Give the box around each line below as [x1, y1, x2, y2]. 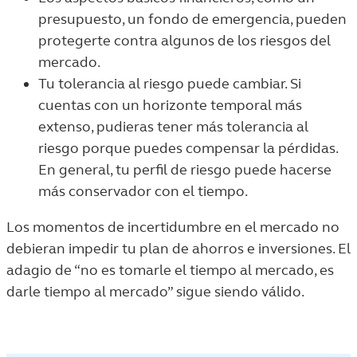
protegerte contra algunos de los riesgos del [38, 32, 331, 49]
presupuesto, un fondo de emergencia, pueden [38, 10, 347, 28]
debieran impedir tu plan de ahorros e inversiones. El [6, 240, 351, 257]
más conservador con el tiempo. [38, 182, 248, 200]
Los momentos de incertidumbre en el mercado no [6, 218, 339, 236]
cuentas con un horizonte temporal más [38, 96, 302, 114]
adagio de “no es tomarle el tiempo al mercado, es [6, 261, 334, 279]
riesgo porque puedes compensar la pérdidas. [38, 139, 338, 157]
